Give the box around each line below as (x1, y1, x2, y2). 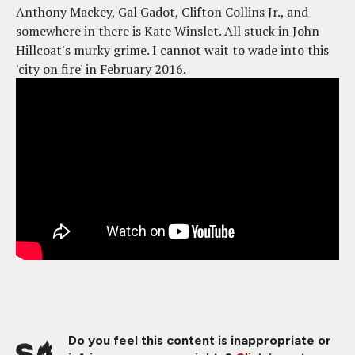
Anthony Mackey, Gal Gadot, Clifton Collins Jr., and (16, 3, 308, 21)
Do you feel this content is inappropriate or (68, 332, 331, 348)
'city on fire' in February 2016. (16, 60, 186, 78)
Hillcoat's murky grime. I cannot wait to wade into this (16, 41, 329, 59)
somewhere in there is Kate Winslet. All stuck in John (16, 22, 319, 40)
